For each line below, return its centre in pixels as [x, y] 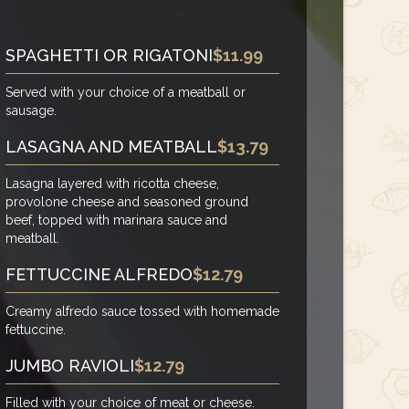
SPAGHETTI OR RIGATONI [109, 56]
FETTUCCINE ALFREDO [99, 275]
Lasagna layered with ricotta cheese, [112, 184]
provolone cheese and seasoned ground [127, 202]
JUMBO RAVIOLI [70, 366]
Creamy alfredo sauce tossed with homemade [142, 312]
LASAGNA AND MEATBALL [111, 147]
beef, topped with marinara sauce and [116, 220]
